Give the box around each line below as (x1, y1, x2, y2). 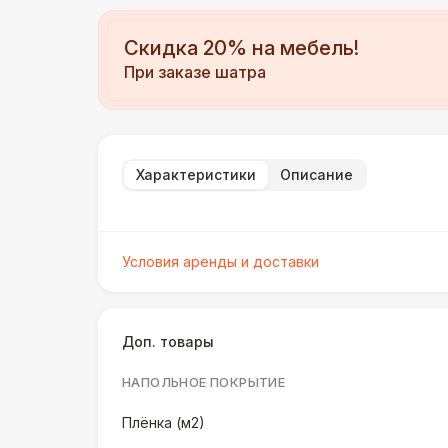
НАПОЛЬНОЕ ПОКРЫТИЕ (122, 374, 286, 390)
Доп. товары (122, 333, 214, 350)
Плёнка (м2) (122, 414, 205, 431)
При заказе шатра (124, 62, 266, 82)
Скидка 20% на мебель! (124, 36, 359, 60)
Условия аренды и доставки (122, 253, 319, 270)
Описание (280, 166, 353, 183)
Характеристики (136, 166, 256, 183)
